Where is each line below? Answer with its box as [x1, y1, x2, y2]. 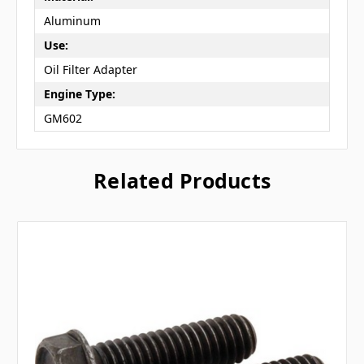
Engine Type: [43, 86, 115, 102]
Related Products [93, 166, 271, 194]
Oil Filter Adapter [43, 62, 137, 78]
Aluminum [43, 13, 101, 29]
